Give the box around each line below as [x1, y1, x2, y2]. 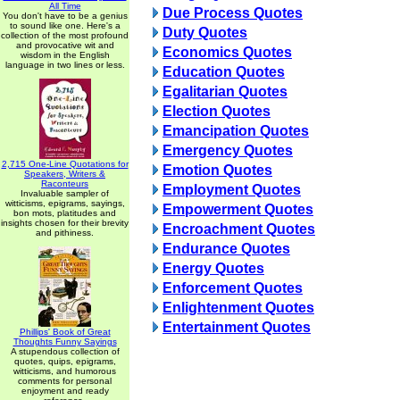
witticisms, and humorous [13, 366, 116, 376]
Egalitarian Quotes [162, 84, 287, 99]
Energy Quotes [162, 261, 264, 276]
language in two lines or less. [4, 60, 125, 70]
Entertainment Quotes [162, 320, 311, 335]
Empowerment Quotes [162, 202, 313, 217]
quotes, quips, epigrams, [13, 356, 116, 366]
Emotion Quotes [162, 162, 272, 178]
